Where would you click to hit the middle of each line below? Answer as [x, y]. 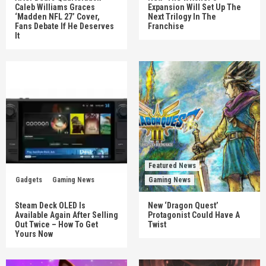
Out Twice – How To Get [56, 224]
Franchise [166, 26]
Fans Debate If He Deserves [64, 26]
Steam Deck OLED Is [50, 205]
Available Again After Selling [66, 215]
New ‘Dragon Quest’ [183, 205]
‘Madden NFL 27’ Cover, [57, 17]
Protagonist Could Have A [194, 215]
